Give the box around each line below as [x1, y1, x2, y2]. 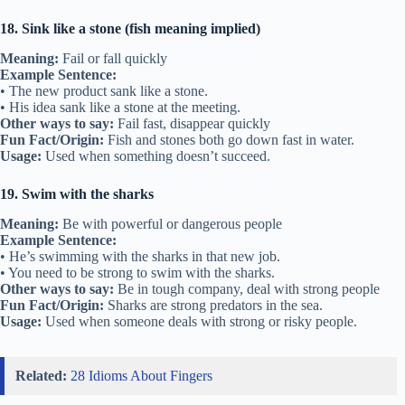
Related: [15, 367, 67, 383]
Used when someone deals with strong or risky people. [42, 313, 357, 329]
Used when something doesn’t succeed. [42, 148, 270, 165]
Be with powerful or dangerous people [59, 215, 282, 231]
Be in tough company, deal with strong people [114, 280, 380, 297]
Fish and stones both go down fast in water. [104, 132, 354, 148]
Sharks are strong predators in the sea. [104, 297, 323, 313]
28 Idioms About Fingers [71, 367, 212, 383]
